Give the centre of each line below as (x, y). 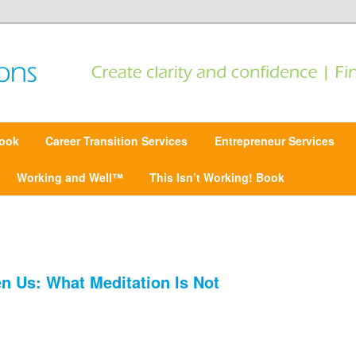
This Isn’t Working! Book (217, 177)
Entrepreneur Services (275, 141)
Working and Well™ (70, 177)
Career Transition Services (117, 141)
